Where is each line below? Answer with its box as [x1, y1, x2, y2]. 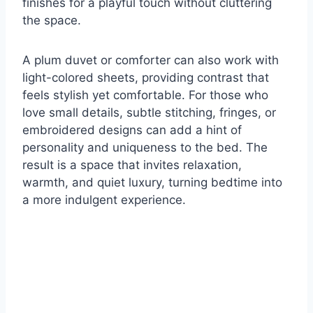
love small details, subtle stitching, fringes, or [22, 105, 276, 120]
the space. [22, 13, 81, 28]
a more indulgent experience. [22, 193, 186, 208]
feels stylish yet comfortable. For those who [22, 88, 268, 103]
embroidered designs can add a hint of [22, 123, 242, 138]
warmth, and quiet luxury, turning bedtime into [22, 175, 282, 190]
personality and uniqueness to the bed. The [22, 140, 268, 155]
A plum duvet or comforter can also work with [22, 53, 279, 68]
